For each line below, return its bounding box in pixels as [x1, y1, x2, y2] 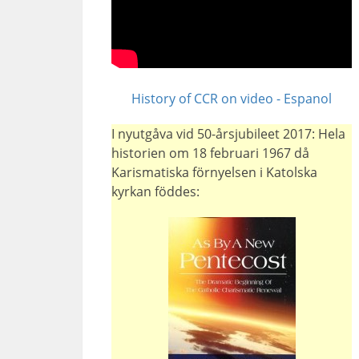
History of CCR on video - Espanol [131, 90, 333, 107]
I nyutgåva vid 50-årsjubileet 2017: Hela [111, 125, 346, 143]
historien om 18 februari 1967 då [111, 144, 310, 162]
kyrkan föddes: [111, 183, 200, 200]
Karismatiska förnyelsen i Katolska [111, 163, 318, 181]
